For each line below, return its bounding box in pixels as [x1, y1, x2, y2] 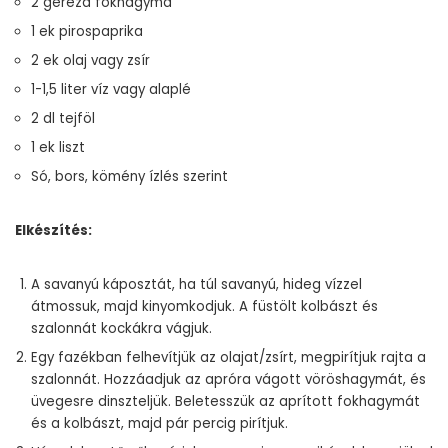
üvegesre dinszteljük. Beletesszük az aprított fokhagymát [31, 392, 420, 411]
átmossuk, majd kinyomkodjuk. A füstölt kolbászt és [31, 297, 378, 316]
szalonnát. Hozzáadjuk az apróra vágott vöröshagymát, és [31, 370, 426, 389]
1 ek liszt [31, 138, 85, 157]
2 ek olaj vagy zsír [31, 51, 150, 70]
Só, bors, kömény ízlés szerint [31, 167, 228, 186]
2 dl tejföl [31, 109, 95, 128]
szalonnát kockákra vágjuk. [31, 319, 212, 338]
